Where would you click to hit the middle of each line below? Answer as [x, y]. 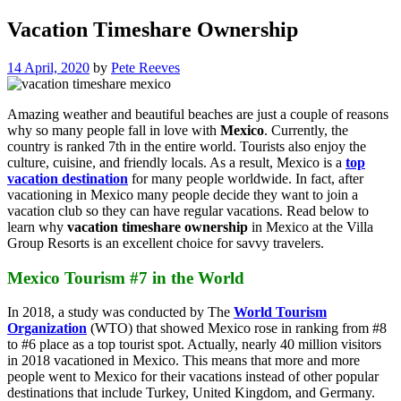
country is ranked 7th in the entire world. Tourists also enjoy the [187, 146]
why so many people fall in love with [114, 130]
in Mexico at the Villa [311, 226]
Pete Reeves [145, 67]
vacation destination [68, 178]
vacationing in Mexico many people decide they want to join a [183, 194]
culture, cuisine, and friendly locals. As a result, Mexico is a [176, 162]
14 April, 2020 [48, 67]
